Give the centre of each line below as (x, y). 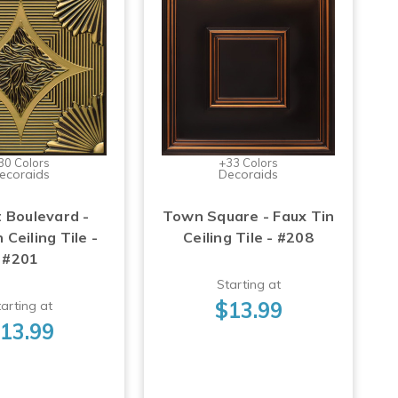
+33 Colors (249, 162)
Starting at (248, 284)
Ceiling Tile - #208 (248, 237)
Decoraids (249, 174)
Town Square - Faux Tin (248, 215)
